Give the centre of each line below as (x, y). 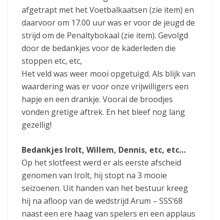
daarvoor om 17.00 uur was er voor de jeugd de (108, 23)
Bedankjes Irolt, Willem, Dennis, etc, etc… (104, 150)
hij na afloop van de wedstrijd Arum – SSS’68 (102, 201)
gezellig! (37, 125)
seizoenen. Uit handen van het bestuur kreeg (105, 188)
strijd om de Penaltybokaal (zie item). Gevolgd (105, 36)
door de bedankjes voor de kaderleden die (99, 48)
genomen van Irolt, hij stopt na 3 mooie (94, 176)
